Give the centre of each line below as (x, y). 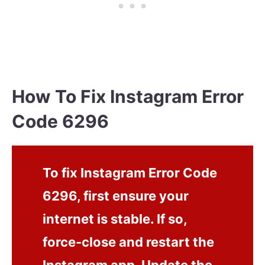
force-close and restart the (129, 242)
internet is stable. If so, (115, 219)
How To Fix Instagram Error (128, 96)
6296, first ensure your (116, 196)
